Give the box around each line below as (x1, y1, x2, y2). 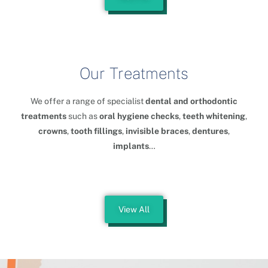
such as (66, 111, 99, 121)
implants (112, 141, 149, 151)
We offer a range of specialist (31, 96, 145, 106)
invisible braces (126, 126, 188, 136)
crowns (38, 126, 67, 136)
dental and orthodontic (145, 96, 237, 106)
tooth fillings (71, 126, 122, 136)
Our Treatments (80, 64, 188, 83)
